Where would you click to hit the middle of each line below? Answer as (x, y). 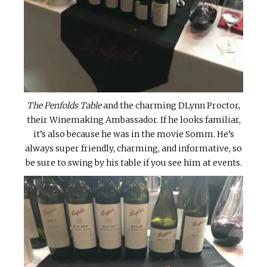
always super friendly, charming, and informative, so (133, 148)
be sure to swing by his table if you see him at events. (133, 162)
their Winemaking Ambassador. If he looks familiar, (133, 119)
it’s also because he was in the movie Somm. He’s (133, 134)
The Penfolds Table (64, 105)
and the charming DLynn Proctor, (171, 105)
